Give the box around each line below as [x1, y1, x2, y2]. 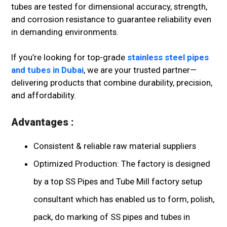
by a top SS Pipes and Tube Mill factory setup [33, 176, 202, 187]
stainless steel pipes [127, 52, 209, 63]
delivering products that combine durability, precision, [11, 78, 212, 88]
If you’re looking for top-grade [11, 52, 127, 63]
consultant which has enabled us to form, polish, [33, 194, 214, 205]
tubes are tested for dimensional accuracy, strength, [11, 2, 207, 12]
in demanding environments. [11, 27, 119, 37]
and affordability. [11, 90, 76, 101]
